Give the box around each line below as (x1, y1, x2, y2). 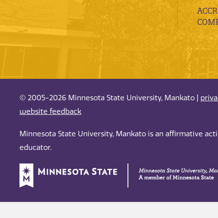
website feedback (19, 107, 81, 116)
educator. (19, 143, 52, 152)
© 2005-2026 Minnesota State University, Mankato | (19, 93, 200, 102)
